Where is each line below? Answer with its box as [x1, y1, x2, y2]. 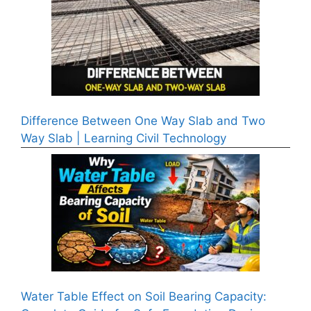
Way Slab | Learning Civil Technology [21, 131, 226, 146]
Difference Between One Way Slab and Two [21, 114, 265, 128]
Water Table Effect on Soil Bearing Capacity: [21, 289, 267, 303]
